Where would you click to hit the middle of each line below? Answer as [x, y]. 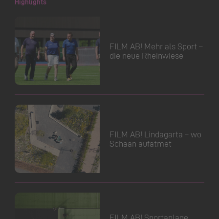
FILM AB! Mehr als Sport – [156, 46]
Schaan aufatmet [141, 143]
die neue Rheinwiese [146, 55]
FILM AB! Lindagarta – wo [155, 134]
